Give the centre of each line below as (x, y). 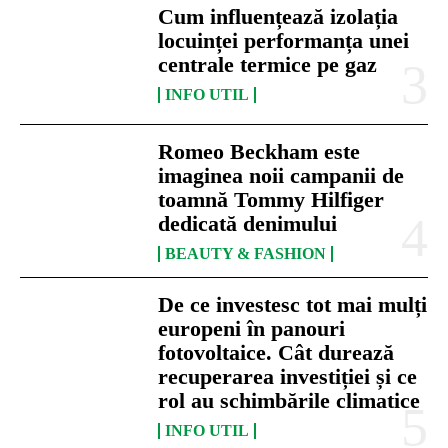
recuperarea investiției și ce (288, 376)
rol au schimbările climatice (289, 400)
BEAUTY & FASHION (246, 253)
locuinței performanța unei (284, 40)
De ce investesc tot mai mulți (293, 304)
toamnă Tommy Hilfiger (271, 199)
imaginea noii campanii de (281, 175)
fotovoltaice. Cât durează (276, 352)
